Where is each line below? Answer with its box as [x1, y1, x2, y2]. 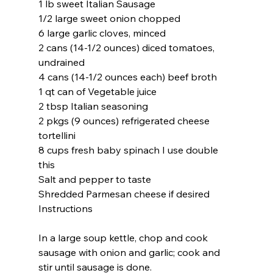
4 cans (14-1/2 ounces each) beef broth [38, 70, 217, 83]
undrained [38, 55, 85, 68]
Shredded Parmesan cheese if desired [38, 187, 210, 200]
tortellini [38, 129, 76, 141]
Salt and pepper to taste [38, 172, 151, 185]
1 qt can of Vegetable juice [38, 85, 157, 97]
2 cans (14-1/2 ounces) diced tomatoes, [38, 41, 217, 54]
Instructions [38, 202, 93, 214]
